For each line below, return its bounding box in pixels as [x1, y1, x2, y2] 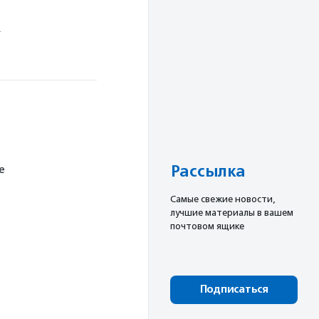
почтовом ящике [170, 221, 244, 232]
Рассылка [170, 162, 245, 182]
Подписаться [199, 283, 268, 297]
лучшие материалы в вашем [170, 207, 293, 219]
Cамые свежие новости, [170, 194, 276, 205]
